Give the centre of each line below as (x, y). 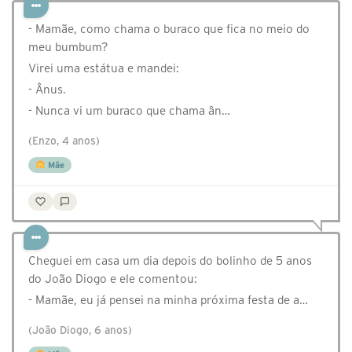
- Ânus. (47, 90)
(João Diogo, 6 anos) (80, 331)
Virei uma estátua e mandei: (104, 68)
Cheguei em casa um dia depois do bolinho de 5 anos (170, 261)
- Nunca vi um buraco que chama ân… (129, 111)
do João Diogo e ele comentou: (113, 279)
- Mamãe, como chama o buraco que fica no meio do (169, 29)
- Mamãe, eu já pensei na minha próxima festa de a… (168, 300)
